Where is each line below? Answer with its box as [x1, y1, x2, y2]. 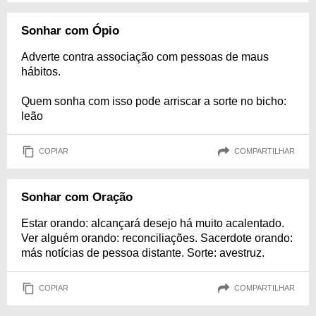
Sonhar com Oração [21, 190, 133, 204]
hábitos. [21, 65, 61, 78]
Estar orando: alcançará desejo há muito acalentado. [21, 217, 284, 229]
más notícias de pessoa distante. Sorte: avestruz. [21, 246, 265, 259]
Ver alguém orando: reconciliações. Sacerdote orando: [21, 231, 293, 244]
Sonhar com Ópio [21, 23, 119, 37]
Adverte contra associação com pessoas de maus [21, 50, 269, 63]
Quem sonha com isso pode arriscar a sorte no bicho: [21, 95, 286, 107]
